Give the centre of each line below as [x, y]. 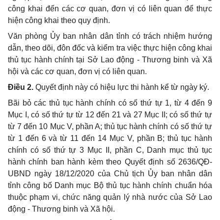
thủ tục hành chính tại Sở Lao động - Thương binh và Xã [110, 60]
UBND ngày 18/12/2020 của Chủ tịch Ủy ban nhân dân [110, 174]
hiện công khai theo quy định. [59, 20]
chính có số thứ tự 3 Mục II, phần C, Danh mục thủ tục [110, 150]
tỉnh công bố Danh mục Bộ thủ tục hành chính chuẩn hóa [110, 185]
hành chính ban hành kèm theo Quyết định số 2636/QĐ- [110, 162]
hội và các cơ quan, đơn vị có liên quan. [77, 71]
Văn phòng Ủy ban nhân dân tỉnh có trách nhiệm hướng [110, 36]
